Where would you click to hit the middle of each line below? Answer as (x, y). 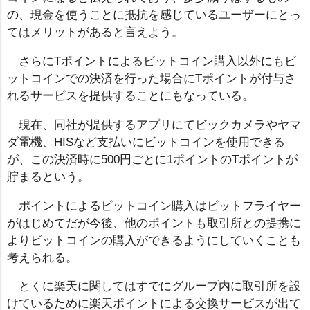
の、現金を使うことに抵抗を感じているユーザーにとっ (154, 15)
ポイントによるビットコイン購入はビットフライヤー (159, 206)
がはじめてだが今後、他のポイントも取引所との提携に (154, 223)
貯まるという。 (48, 176)
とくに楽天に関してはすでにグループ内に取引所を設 (159, 286)
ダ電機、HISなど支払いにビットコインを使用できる (146, 142)
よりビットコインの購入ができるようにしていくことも (154, 240)
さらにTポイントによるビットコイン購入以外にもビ (157, 62)
